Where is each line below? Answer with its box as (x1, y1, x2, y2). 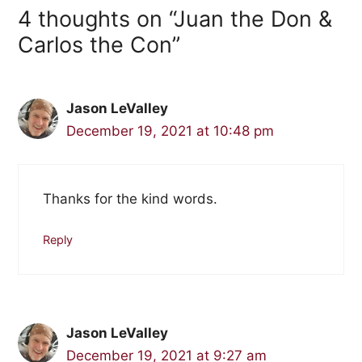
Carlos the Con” (17, 32, 180, 59)
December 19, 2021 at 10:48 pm (65, 123, 274, 140)
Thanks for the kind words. (42, 190, 217, 207)
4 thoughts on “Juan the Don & (17, 6, 332, 33)
